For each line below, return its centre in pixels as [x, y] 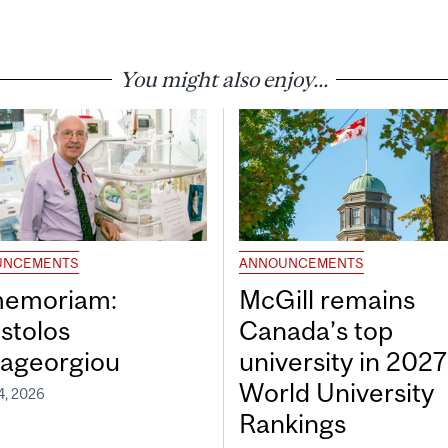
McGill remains [327, 300]
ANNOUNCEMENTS [301, 263]
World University [336, 393]
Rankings [292, 424]
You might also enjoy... [224, 78]
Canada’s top [316, 331]
